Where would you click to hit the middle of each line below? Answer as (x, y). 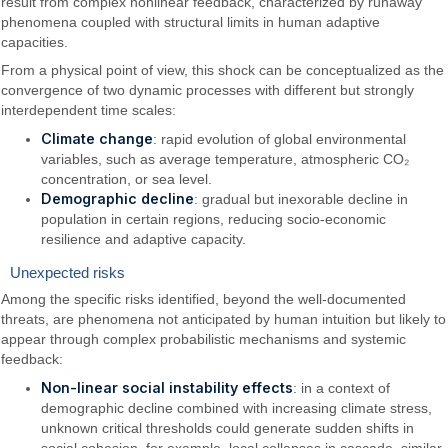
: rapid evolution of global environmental (280, 138)
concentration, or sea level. (127, 178)
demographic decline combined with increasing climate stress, (237, 407)
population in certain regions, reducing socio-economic (214, 218)
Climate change (97, 138)
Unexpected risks (67, 273)
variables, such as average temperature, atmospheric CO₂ (225, 158)
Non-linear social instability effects (167, 387)
